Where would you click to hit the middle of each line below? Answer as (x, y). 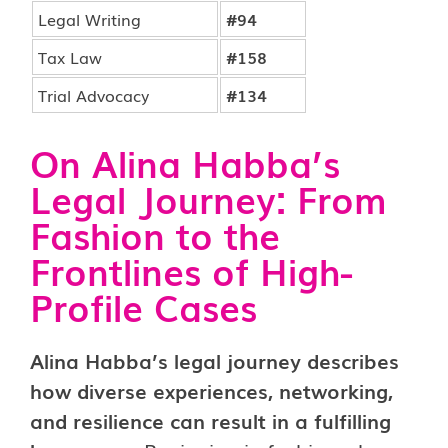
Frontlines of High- (191, 270)
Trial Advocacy (93, 95)
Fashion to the (155, 234)
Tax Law (70, 57)
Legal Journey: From (208, 198)
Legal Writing (89, 19)
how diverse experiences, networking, (211, 390)
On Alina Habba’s (185, 162)
